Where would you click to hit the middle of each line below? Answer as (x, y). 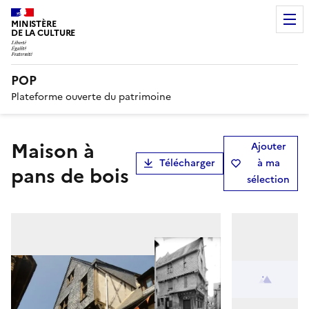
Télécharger (187, 163)
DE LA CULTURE (43, 33)
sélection (268, 179)
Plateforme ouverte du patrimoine (91, 97)
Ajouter (268, 146)
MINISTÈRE (34, 24)
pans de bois (70, 176)
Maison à (20, 151)
